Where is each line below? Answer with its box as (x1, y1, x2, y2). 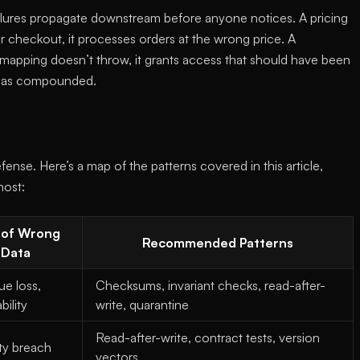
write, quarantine (96, 297, 189, 313)
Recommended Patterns (142, 235, 293, 251)
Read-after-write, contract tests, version (96, 329, 320, 346)
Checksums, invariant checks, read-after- (96, 277, 325, 293)
